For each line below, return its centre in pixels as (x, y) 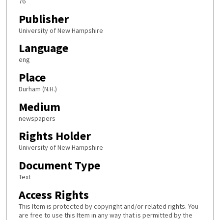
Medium (39, 107)
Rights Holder (55, 136)
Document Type (59, 165)
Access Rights (54, 194)
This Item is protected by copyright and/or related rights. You (108, 206)
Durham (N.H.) (38, 89)
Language (43, 48)
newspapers (37, 118)
